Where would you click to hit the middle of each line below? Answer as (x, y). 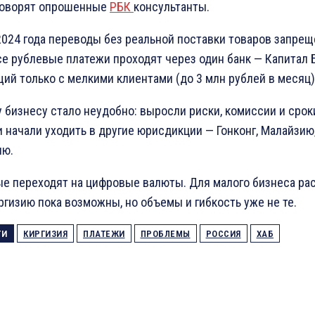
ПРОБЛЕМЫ (165, 233)
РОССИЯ (223, 233)
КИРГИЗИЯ (45, 233)
